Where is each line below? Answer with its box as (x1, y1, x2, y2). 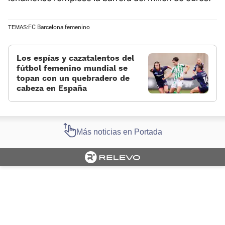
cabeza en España (17, 83, 87, 93)
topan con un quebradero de (17, 73, 130, 83)
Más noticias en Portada (76, 128, 162, 137)
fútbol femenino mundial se (17, 63, 128, 73)
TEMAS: (8, 24, 28, 31)
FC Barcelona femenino (28, 24, 90, 31)
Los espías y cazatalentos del (17, 53, 134, 63)
